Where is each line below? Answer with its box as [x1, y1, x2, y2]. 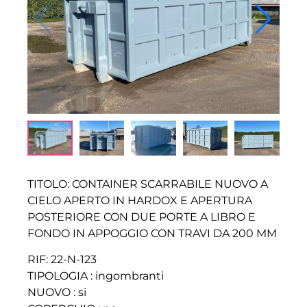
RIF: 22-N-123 [27, 252, 97, 266]
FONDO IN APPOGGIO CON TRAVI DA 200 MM [27, 226, 277, 240]
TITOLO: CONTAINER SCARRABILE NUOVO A [27, 177, 268, 191]
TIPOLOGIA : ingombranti [27, 269, 164, 282]
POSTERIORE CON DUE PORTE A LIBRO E [27, 210, 256, 223]
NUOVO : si [27, 285, 86, 299]
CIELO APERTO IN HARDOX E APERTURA [27, 193, 252, 207]
